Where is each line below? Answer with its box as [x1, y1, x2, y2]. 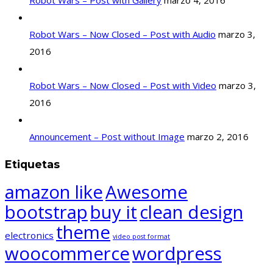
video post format [113, 232, 170, 241]
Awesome [105, 180, 188, 205]
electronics [5, 229, 54, 242]
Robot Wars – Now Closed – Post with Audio [29, 28, 216, 41]
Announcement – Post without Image [29, 130, 185, 143]
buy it [90, 200, 137, 225]
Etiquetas [5, 157, 60, 171]
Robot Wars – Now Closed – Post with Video [29, 79, 216, 92]
